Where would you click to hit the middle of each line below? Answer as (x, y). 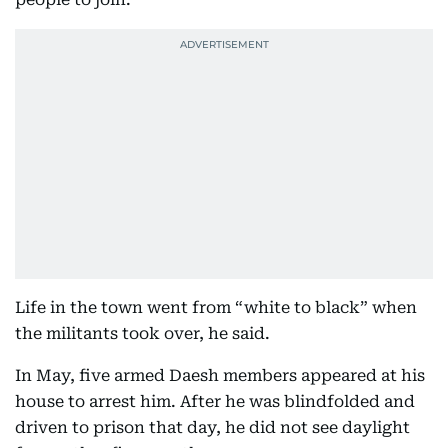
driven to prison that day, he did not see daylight (212, 427)
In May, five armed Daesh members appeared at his (220, 375)
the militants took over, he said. (142, 333)
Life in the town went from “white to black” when (216, 307)
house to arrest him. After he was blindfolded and (215, 401)
